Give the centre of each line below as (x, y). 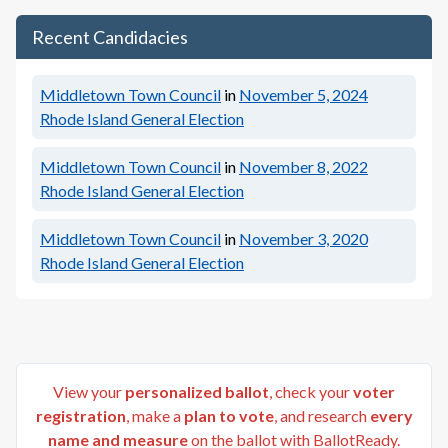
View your (89, 391)
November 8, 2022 (303, 166)
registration (80, 415)
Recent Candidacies (110, 36)
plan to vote (228, 415)
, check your (309, 391)
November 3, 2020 (303, 238)
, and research (320, 415)
